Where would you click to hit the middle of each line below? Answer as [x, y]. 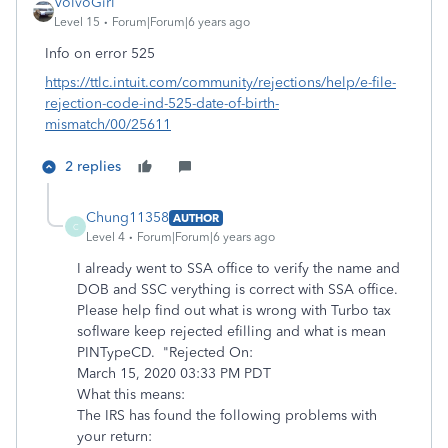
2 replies [93, 166]
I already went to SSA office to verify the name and [238, 268]
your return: [114, 436]
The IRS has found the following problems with [227, 415]
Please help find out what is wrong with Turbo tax [234, 310]
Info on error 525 [100, 53]
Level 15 [77, 22]
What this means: [131, 394]
